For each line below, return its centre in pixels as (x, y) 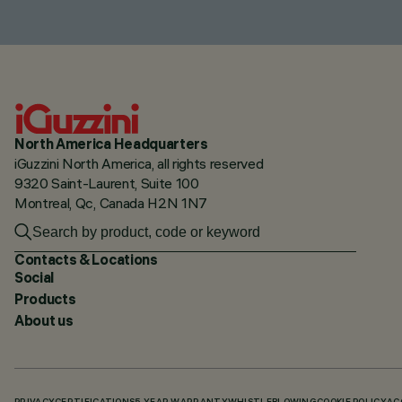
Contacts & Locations (86, 259)
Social (35, 278)
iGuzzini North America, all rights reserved (139, 163)
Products (45, 299)
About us (44, 321)
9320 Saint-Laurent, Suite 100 (107, 183)
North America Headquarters (111, 143)
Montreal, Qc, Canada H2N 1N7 (111, 202)
